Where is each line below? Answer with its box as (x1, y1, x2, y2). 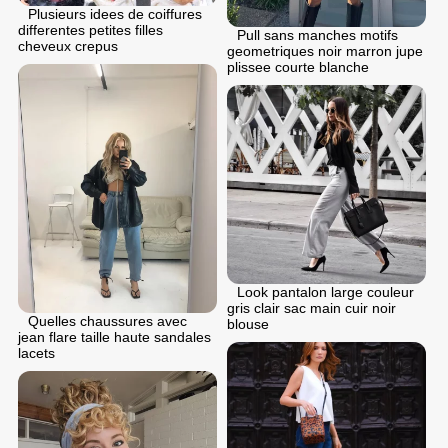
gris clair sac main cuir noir (227, 300, 396, 317)
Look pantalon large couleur (237, 284, 414, 301)
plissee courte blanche (227, 59, 369, 76)
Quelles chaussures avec (28, 312, 187, 329)
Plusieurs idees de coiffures (28, 5, 202, 22)
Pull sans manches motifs (237, 27, 398, 44)
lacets (18, 344, 55, 361)
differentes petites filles (18, 21, 163, 38)
